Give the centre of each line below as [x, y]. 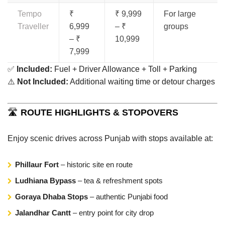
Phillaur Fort [37, 164]
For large [180, 14]
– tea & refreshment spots [119, 180]
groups [176, 26]
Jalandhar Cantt [43, 212]
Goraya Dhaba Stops [51, 196]
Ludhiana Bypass [45, 180]
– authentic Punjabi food [128, 196]
